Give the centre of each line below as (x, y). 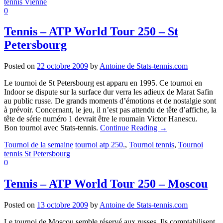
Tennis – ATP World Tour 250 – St (91, 32)
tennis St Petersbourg (37, 154)
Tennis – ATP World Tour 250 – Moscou (106, 184)
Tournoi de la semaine (39, 145)
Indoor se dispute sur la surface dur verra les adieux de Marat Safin (109, 92)
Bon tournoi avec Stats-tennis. (52, 128)
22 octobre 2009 (62, 66)
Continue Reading (130, 128)
